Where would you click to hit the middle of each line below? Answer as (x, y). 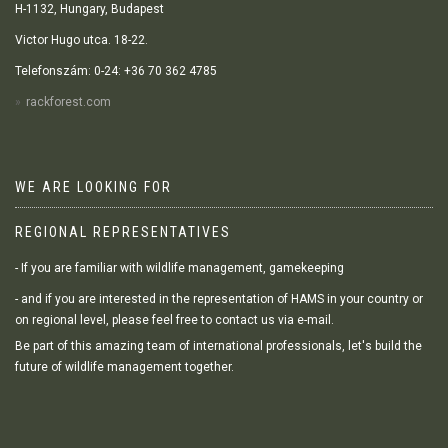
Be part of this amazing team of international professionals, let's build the (218, 345)
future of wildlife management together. (124, 366)
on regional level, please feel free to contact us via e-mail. (174, 319)
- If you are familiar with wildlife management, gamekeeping (179, 267)
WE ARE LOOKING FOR (93, 186)
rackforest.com (68, 101)
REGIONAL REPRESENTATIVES (123, 231)
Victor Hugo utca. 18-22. (81, 39)
